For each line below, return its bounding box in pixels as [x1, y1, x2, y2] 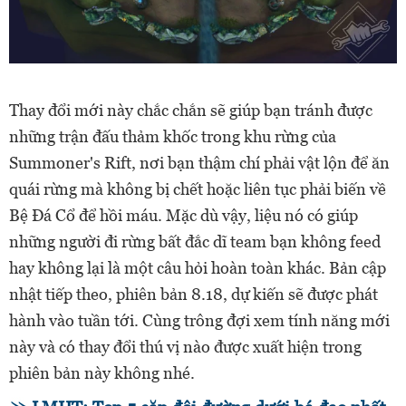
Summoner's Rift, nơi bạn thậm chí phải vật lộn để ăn [9, 152, 390, 172]
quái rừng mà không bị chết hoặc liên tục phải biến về [9, 179, 386, 198]
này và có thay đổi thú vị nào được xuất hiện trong [9, 336, 362, 356]
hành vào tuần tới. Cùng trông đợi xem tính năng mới [9, 310, 390, 330]
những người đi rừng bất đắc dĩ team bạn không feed [9, 231, 381, 251]
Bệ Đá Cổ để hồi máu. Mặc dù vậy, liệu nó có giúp [9, 205, 358, 225]
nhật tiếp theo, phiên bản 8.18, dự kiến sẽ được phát [9, 284, 378, 304]
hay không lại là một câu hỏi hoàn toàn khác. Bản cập [9, 257, 386, 277]
